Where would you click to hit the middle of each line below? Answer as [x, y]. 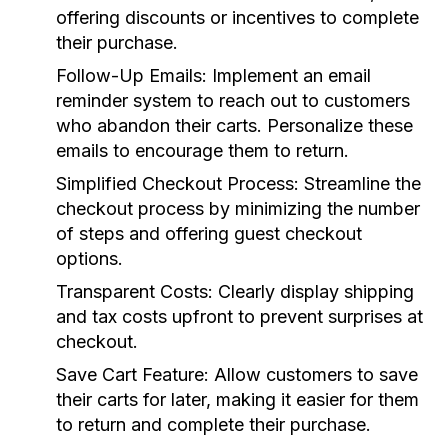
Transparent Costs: [134, 291]
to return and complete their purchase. [213, 424]
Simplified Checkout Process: [177, 183]
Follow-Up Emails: [131, 75]
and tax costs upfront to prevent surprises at [239, 316]
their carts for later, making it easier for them [237, 399]
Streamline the [360, 183]
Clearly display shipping [313, 291]
